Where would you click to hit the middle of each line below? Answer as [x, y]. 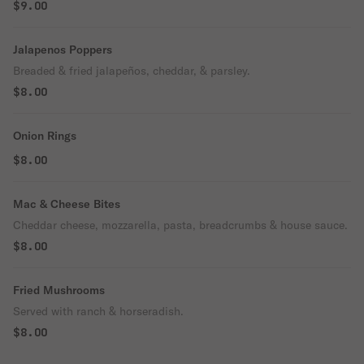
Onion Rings [45, 136]
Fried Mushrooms [59, 290]
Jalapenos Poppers [63, 50]
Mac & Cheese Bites [67, 204]
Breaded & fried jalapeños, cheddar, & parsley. [132, 71]
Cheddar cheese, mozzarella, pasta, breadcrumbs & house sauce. [180, 225]
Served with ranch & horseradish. [98, 311]
